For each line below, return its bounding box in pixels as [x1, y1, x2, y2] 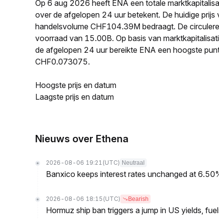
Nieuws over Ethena [35, 133, 129, 145]
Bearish [128, 196, 149, 202]
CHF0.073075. [35, 57, 90, 66]
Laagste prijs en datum [35, 92, 114, 102]
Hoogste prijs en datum [35, 80, 116, 90]
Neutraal [122, 159, 145, 166]
